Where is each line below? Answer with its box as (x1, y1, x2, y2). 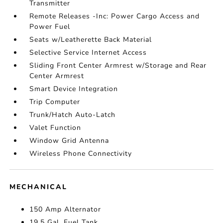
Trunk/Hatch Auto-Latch (29, 110, 116, 120)
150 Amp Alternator (29, 205, 102, 215)
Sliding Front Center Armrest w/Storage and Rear (29, 61, 207, 71)
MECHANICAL (9, 182, 68, 192)
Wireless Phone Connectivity (29, 149, 132, 159)
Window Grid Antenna (29, 136, 110, 146)
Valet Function (29, 123, 82, 133)
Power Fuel (29, 22, 71, 32)
